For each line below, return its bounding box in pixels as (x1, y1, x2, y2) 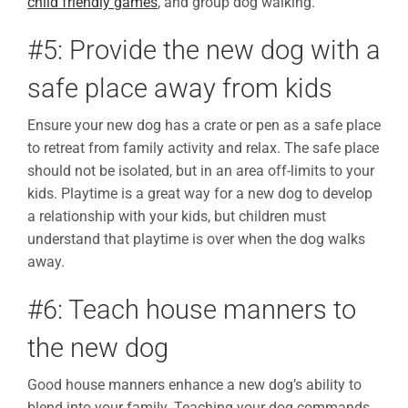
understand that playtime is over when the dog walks (27, 229, 365, 248)
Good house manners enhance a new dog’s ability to (27, 375, 362, 393)
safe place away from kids (27, 74, 332, 105)
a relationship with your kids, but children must (27, 207, 326, 225)
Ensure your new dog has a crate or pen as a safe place (27, 116, 381, 134)
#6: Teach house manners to (27, 294, 356, 325)
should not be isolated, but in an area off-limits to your (27, 161, 374, 179)
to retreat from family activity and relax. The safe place (27, 138, 379, 157)
